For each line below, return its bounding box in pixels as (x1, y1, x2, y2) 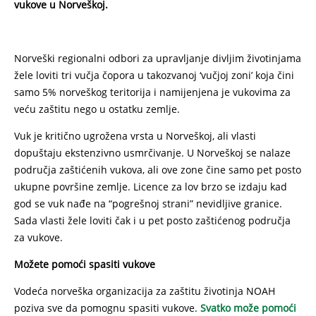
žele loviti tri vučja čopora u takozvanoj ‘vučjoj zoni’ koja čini (14, 68, 294, 82)
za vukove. (14, 231, 63, 244)
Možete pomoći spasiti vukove (14, 257, 155, 271)
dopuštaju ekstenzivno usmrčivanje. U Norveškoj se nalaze (14, 146, 291, 159)
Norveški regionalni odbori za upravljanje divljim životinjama (14, 51, 301, 65)
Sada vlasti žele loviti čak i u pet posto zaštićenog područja (14, 214, 291, 227)
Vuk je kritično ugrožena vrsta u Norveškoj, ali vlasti (14, 129, 256, 142)
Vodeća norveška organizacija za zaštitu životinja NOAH (14, 284, 275, 298)
